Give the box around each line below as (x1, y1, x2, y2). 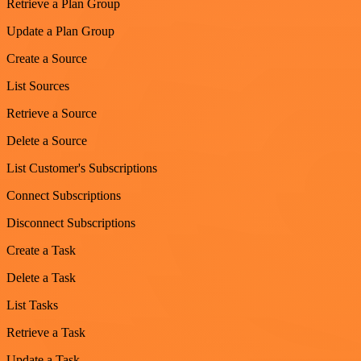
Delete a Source (6, 133, 87, 147)
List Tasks (6, 297, 58, 312)
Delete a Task (6, 270, 76, 284)
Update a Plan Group (6, 23, 114, 38)
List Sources (6, 78, 69, 93)
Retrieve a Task (6, 325, 85, 339)
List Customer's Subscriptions (6, 160, 157, 175)
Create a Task (6, 243, 76, 257)
